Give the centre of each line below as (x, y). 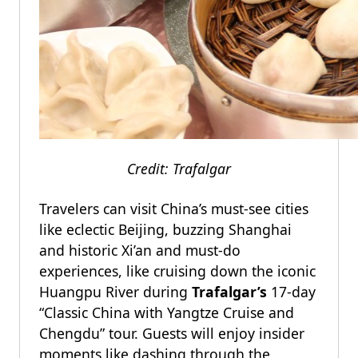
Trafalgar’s (231, 292)
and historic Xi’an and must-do (140, 250)
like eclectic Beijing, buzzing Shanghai (165, 229)
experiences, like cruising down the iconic (177, 271)
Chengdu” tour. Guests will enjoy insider (172, 333)
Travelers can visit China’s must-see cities (174, 209)
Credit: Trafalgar (179, 169)
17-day (293, 292)
